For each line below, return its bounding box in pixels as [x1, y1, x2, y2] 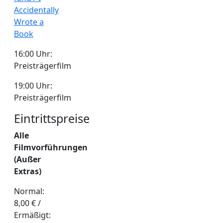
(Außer [14, 153, 41, 165]
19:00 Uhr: [14, 80, 52, 91]
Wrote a [14, 16, 44, 27]
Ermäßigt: [14, 209, 51, 221]
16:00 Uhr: [14, 48, 52, 59]
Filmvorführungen [14, 141, 88, 153]
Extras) [14, 165, 41, 177]
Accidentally [14, 4, 59, 15]
